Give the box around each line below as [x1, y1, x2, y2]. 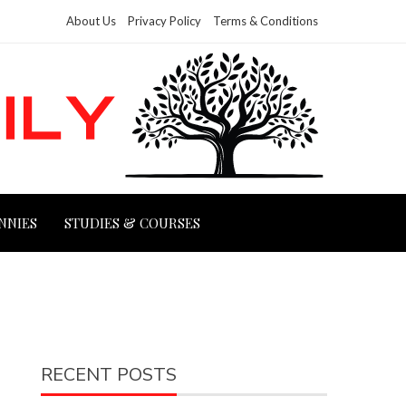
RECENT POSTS [41, 362, 178, 388]
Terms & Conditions [213, 14, 318, 28]
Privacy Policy [128, 14, 201, 28]
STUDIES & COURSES [64, 214, 200, 233]
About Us [66, 14, 116, 28]
